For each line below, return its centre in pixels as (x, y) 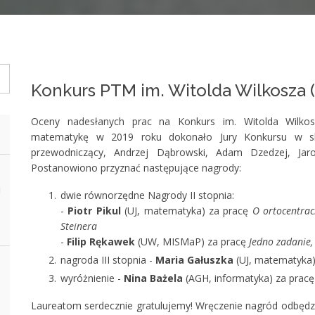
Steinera (79, 226)
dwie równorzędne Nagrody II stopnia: (147, 195)
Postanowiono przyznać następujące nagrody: (136, 168)
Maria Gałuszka (194, 260)
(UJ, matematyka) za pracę (186, 211)
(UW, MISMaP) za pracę (192, 242)
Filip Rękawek (101, 242)
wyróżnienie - (92, 278)
